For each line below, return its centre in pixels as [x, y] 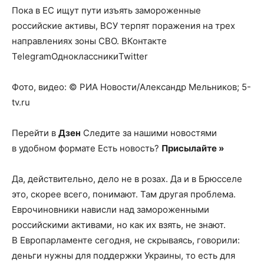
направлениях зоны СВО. [67, 41]
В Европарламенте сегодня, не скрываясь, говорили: [126, 240]
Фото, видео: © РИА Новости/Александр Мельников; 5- [131, 87]
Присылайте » [193, 148]
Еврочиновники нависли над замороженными [110, 209]
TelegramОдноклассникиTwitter [80, 56]
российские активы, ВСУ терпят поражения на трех [123, 26]
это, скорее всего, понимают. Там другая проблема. [124, 194]
